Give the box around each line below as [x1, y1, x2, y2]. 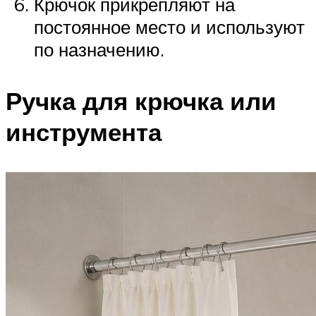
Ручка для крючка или [6, 85, 276, 116]
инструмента [6, 116, 162, 147]
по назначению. [34, 37, 164, 61]
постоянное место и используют [34, 15, 305, 38]
